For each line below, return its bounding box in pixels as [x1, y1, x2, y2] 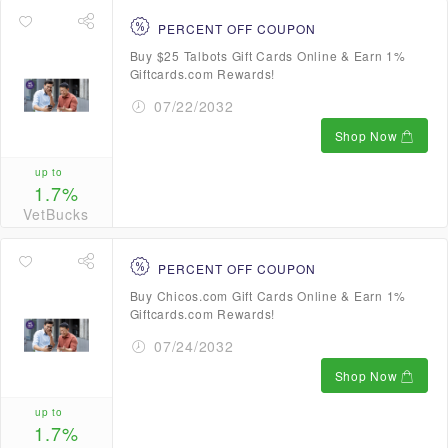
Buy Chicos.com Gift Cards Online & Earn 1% [129, 287, 406, 304]
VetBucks [23, 204, 90, 225]
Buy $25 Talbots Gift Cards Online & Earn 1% [129, 47, 406, 64]
